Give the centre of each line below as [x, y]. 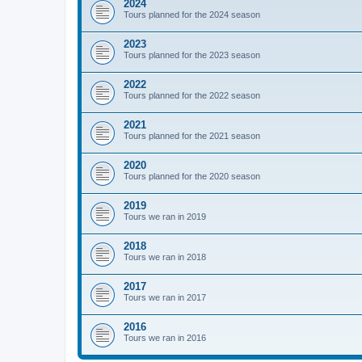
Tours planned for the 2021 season [192, 136]
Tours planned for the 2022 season [192, 95]
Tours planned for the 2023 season [192, 55]
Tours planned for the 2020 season [192, 176]
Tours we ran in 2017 [165, 297]
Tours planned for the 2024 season [192, 15]
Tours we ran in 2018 [165, 257]
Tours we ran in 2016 [165, 338]
